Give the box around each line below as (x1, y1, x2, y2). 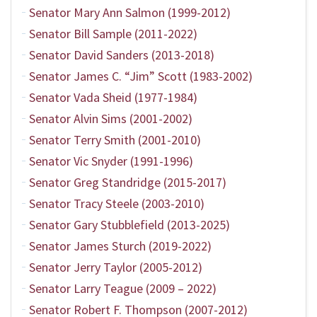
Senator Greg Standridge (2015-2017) (29, 174, 226, 190)
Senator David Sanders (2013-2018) (29, 47, 214, 63)
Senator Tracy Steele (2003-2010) (29, 195, 204, 212)
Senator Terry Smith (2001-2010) (29, 132, 201, 148)
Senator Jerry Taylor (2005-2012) (29, 259, 202, 275)
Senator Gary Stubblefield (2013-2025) (29, 217, 230, 233)
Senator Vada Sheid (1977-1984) (29, 89, 197, 105)
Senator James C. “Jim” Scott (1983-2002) (29, 68, 253, 84)
